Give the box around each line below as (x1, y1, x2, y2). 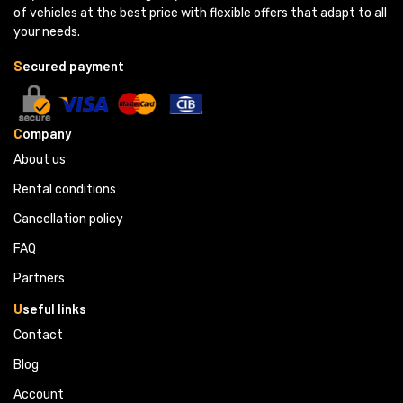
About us (13, 151, 66, 167)
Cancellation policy (13, 210, 123, 227)
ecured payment (22, 57, 124, 74)
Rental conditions (13, 181, 116, 197)
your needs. (13, 23, 80, 40)
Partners (13, 270, 65, 286)
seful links (22, 300, 86, 317)
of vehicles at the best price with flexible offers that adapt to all (13, 4, 387, 21)
